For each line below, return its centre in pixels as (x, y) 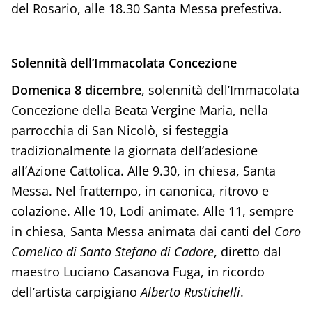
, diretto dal (247, 251)
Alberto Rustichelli (190, 291)
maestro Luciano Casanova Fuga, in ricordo (138, 271)
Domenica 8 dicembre (76, 89)
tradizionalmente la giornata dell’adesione (134, 150)
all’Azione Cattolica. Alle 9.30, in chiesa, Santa (143, 170)
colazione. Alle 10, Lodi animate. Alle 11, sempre (152, 211)
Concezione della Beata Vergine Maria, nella (139, 110)
